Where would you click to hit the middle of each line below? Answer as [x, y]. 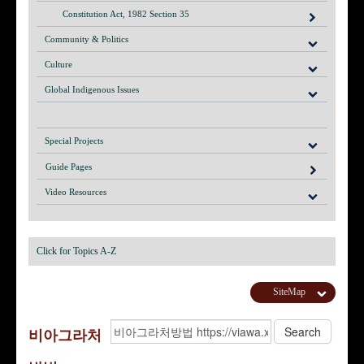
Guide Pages [69, 167]
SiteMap [289, 292]
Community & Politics [87, 39]
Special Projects [74, 141]
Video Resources [76, 192]
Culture [58, 65]
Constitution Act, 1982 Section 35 [126, 14]
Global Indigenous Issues [92, 90]
